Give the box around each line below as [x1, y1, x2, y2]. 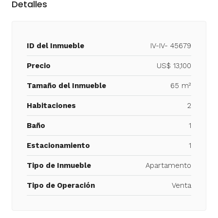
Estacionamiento [27, 141, 90, 150]
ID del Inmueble [27, 41, 84, 51]
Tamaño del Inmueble [27, 81, 106, 91]
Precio [27, 61, 51, 71]
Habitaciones [27, 101, 76, 110]
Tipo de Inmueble [27, 161, 91, 170]
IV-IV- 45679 [150, 41, 191, 51]
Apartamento [145, 161, 191, 170]
